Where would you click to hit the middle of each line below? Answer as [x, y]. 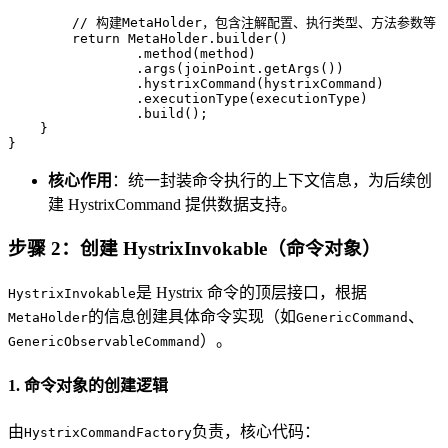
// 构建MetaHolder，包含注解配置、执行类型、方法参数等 [254, 22]
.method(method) [132, 53]
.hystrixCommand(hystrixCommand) [196, 83]
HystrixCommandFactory [108, 432]
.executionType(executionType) [188, 98]
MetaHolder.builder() [204, 38]
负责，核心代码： [256, 431]
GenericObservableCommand [104, 341]
